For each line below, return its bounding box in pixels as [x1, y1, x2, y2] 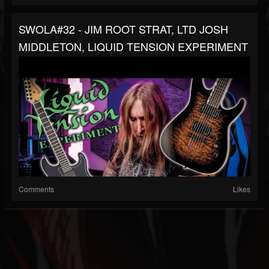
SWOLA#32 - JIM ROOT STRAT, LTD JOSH [19, 21, 228, 37]
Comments [19, 184, 54, 195]
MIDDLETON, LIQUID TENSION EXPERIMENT [19, 38, 248, 55]
